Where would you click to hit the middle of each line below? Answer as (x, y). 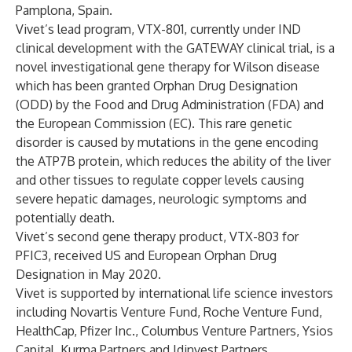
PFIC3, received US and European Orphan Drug (146, 255)
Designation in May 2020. (88, 274)
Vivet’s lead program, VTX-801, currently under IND (158, 29)
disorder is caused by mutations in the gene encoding (167, 142)
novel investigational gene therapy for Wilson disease (168, 67)
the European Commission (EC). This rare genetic (154, 123)
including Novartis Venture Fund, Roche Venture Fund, (169, 312)
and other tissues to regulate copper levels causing (160, 180)
